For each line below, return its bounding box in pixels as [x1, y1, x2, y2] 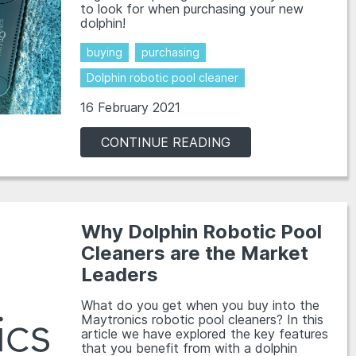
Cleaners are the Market [80, 242, 308, 265]
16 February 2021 [80, 99, 181, 115]
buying [87, 45, 123, 59]
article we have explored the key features [80, 326, 328, 342]
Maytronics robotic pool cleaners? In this [80, 311, 323, 327]
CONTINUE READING [101, 134, 231, 150]
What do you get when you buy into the [80, 297, 319, 313]
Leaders [80, 263, 158, 286]
